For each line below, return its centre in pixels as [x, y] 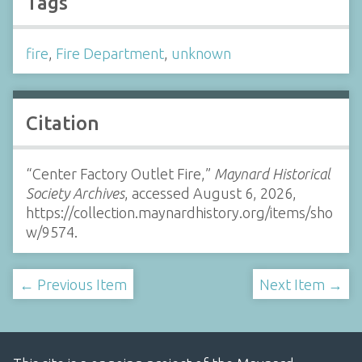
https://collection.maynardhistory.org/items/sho [179, 213]
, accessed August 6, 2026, [210, 194]
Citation [63, 124]
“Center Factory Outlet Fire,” [120, 174]
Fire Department [110, 53]
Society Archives [75, 194]
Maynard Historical [272, 174]
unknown [201, 53]
